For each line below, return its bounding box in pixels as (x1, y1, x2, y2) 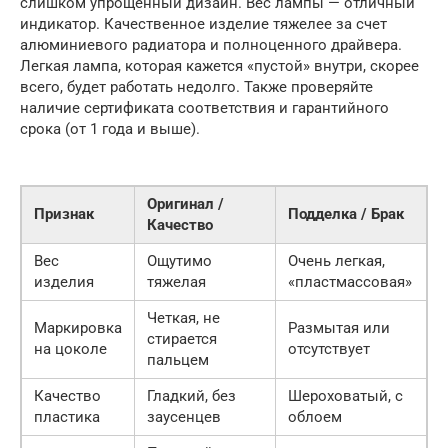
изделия (34, 272, 94, 291)
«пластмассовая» (288, 272, 412, 291)
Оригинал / (147, 194, 224, 213)
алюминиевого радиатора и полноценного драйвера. (20, 35, 402, 54)
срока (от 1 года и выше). (20, 119, 200, 138)
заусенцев (147, 407, 221, 426)
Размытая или (288, 318, 390, 337)
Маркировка (34, 318, 122, 337)
